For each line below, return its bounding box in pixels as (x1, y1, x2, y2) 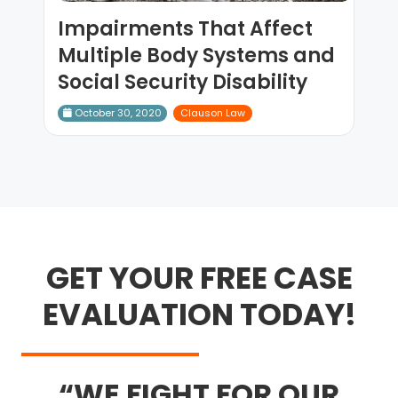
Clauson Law (179, 106, 245, 120)
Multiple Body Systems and (57, 42, 335, 69)
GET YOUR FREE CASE (45, 257, 353, 299)
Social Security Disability (57, 68, 307, 96)
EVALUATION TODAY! (42, 293, 356, 336)
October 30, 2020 (71, 106, 162, 120)
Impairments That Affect (57, 15, 313, 43)
